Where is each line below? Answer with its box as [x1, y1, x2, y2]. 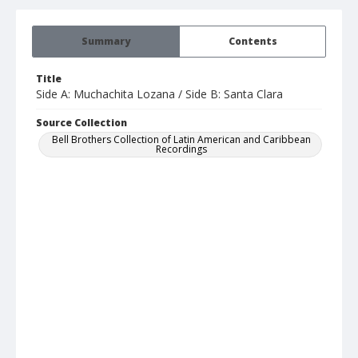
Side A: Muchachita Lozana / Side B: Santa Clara [36, 86, 283, 102]
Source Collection [36, 116, 127, 130]
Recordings [156, 142, 207, 157]
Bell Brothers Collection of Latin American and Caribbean [52, 133, 311, 147]
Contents [228, 34, 277, 49]
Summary [82, 34, 130, 49]
